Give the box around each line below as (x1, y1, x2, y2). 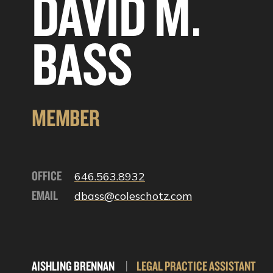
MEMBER (32, 103, 100, 132)
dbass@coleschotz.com (74, 189, 192, 203)
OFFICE (32, 168, 62, 183)
